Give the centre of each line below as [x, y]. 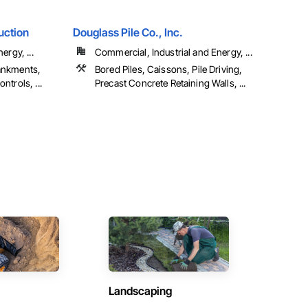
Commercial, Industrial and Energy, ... [174, 52]
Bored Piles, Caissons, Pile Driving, [169, 69]
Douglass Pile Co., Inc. [128, 33]
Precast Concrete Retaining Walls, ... [170, 83]
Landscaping [140, 291]
